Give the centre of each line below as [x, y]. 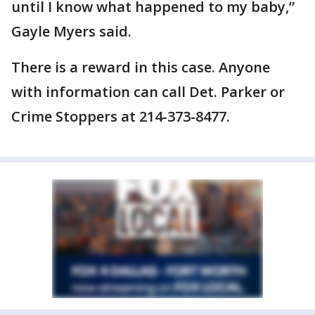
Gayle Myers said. [71, 31]
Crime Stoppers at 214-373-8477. [121, 116]
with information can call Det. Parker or [148, 92]
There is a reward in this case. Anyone [141, 67]
